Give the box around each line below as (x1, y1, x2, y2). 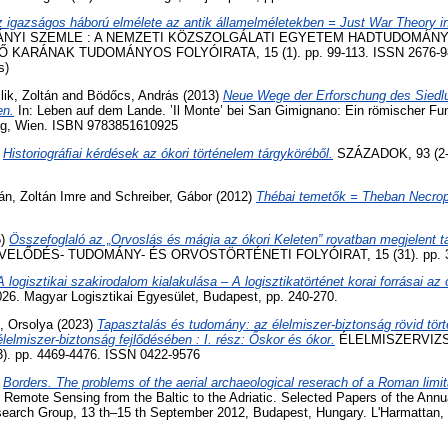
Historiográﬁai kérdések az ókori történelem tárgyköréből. (3, 145, 333, 161)
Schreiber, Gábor (115, 188, 212, 204)
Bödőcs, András (87, 88, 179, 104)
